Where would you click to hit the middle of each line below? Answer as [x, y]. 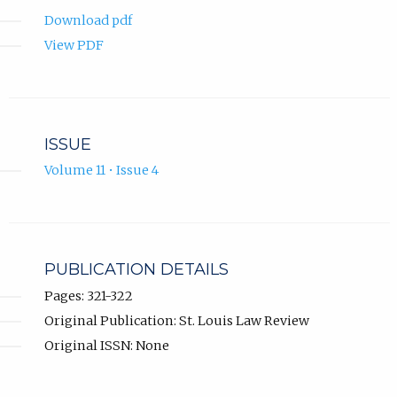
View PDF [74, 46]
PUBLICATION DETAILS [136, 270]
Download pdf [88, 21]
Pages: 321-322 [88, 296]
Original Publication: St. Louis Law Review [176, 320]
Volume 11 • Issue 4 [101, 171]
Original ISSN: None [106, 345]
